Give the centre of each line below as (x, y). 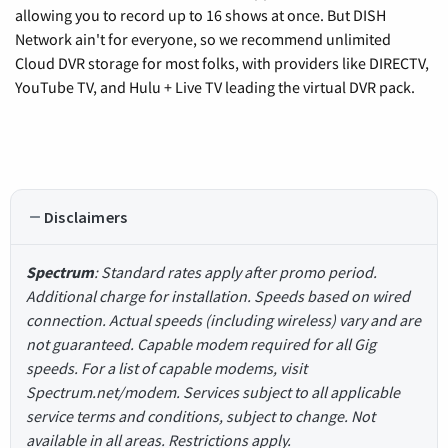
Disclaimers (86, 217)
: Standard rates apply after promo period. (235, 272)
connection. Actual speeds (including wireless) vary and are (223, 320)
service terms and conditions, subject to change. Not (200, 416)
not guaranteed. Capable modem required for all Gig (201, 344)
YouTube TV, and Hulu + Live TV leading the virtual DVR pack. (215, 87)
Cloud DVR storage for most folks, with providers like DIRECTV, (222, 63)
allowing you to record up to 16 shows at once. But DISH (200, 15)
